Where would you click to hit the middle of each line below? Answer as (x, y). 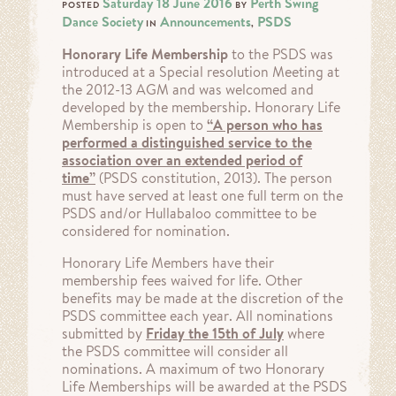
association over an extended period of (182, 160)
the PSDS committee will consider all (175, 351)
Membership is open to (134, 125)
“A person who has (265, 125)
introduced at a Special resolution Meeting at (201, 72)
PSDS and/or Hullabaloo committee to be (189, 213)
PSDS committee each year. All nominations (198, 316)
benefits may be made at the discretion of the (202, 298)
